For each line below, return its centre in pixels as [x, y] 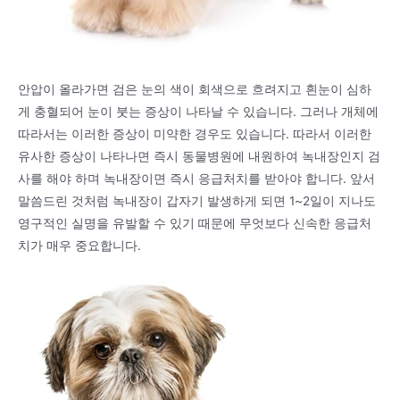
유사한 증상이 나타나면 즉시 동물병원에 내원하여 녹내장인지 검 [199, 157]
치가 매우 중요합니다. [79, 246]
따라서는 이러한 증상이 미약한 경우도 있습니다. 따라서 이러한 [195, 134]
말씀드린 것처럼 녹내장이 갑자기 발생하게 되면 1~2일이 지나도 [197, 201]
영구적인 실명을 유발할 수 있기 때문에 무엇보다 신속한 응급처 [195, 224]
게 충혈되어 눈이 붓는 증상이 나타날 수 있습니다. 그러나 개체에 [198, 112]
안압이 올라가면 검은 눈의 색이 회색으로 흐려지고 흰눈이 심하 [195, 90]
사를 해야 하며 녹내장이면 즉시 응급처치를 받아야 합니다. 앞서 [196, 179]
